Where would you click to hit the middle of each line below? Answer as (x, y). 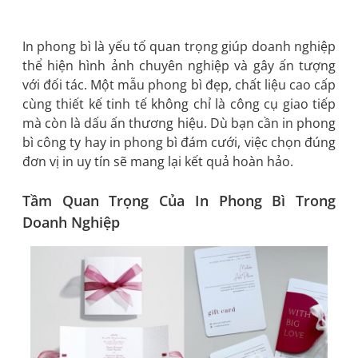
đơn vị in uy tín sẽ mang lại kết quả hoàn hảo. (158, 162)
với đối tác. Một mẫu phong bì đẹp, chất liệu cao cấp (179, 85)
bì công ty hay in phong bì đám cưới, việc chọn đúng (179, 143)
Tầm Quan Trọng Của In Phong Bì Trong (179, 201)
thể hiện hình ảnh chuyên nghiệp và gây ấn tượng (179, 66)
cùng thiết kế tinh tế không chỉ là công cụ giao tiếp (179, 104)
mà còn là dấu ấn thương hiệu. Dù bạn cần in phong (179, 123)
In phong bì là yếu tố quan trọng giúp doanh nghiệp (179, 47)
